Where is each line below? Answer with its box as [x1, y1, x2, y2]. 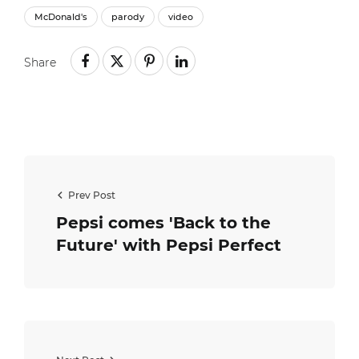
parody [111, 11, 144, 23]
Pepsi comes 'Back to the [56, 213, 271, 233]
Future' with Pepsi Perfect [56, 236, 281, 256]
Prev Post [68, 189, 115, 202]
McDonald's [34, 11, 87, 23]
